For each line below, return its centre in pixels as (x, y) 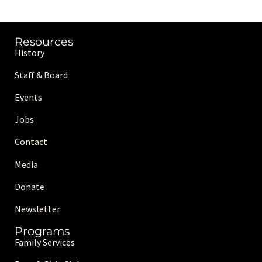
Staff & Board (41, 75)
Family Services (45, 242)
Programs (42, 231)
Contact (31, 142)
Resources (44, 41)
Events (28, 97)
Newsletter (37, 209)
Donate (30, 186)
